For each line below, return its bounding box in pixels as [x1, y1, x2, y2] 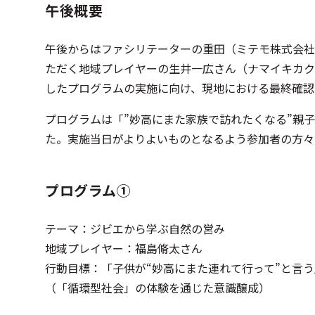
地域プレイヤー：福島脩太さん [45, 240, 202, 257]
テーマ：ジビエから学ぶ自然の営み [45, 220, 225, 238]
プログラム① [45, 180, 131, 201]
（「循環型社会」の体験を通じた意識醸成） [45, 279, 270, 297]
